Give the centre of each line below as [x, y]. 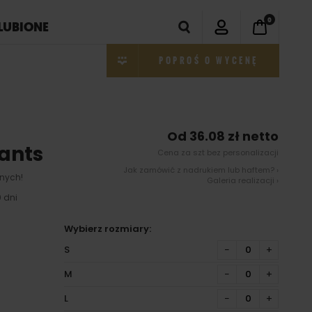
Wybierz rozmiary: [108, 229]
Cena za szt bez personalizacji [218, 153]
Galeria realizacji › [243, 180]
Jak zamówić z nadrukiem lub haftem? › [201, 170]
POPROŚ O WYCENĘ [209, 61]
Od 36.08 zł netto [223, 136]
